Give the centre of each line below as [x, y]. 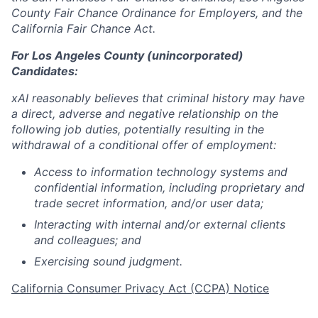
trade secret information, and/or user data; [149, 203]
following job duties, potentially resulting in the [138, 129]
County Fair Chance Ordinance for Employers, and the [157, 12]
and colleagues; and [88, 240]
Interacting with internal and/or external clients [160, 224]
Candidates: [45, 71]
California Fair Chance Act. [83, 28]
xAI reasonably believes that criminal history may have [158, 98]
